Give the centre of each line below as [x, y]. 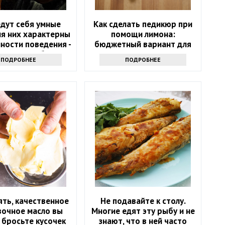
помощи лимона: [143, 34]
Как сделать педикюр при [143, 24]
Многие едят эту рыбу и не [143, 211]
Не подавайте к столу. [143, 201]
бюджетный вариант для [143, 44]
